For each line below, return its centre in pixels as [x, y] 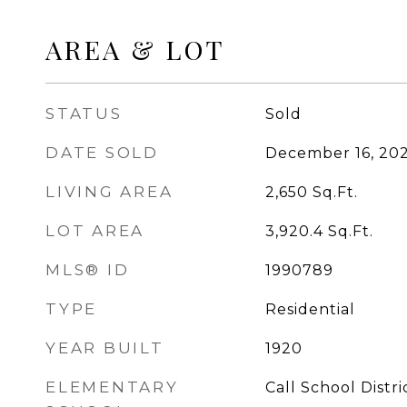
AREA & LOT [135, 49]
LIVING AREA [109, 192]
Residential [310, 309]
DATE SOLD [102, 153]
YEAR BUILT [105, 348]
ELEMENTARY [112, 387]
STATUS [84, 114]
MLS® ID [88, 270]
